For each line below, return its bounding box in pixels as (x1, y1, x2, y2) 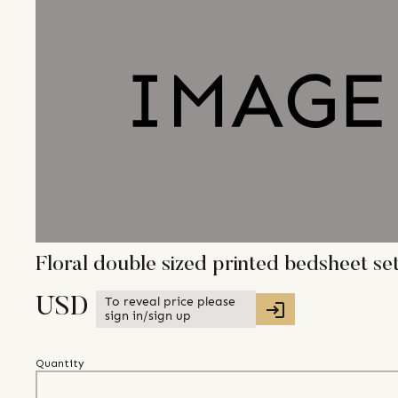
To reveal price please (105, 294, 235, 310)
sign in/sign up (105, 308, 191, 324)
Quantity (36, 357, 84, 370)
